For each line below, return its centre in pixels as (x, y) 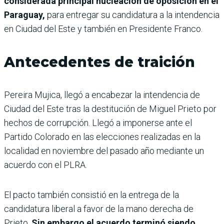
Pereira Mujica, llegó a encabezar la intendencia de (102, 95)
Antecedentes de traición (99, 62)
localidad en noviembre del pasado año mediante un (104, 151)
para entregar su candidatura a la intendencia (132, 15)
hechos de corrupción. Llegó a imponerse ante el (98, 123)
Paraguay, (24, 15)
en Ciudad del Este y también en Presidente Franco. (103, 29)
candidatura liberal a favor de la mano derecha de (99, 209)
